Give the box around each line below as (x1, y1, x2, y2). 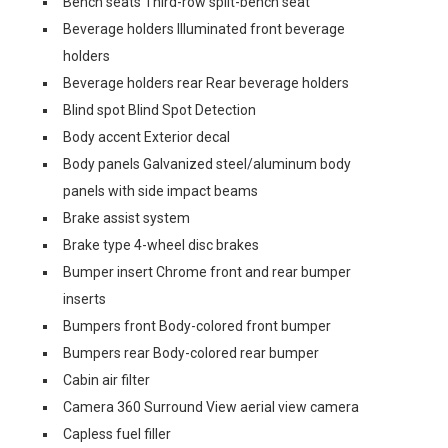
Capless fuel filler (63, 426, 171, 442)
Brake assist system (63, 210, 190, 226)
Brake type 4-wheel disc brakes (63, 237, 259, 253)
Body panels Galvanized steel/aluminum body (63, 156, 351, 172)
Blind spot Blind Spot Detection (63, 102, 256, 118)
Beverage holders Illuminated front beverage (63, 21, 345, 37)
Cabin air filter (63, 372, 150, 388)
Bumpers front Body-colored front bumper (63, 318, 331, 334)
